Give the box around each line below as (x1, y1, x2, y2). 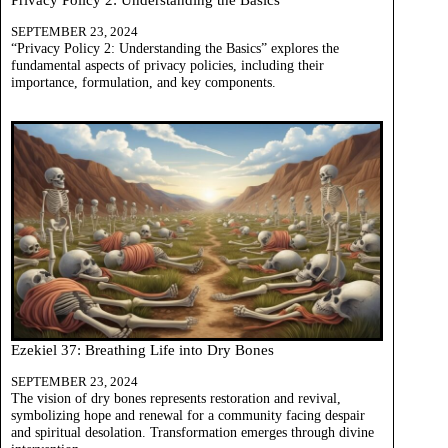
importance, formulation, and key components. (11, 73, 276, 90)
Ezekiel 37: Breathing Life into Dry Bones (11, 341, 274, 359)
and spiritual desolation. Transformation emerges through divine (11, 423, 374, 440)
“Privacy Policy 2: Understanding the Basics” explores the (11, 39, 339, 56)
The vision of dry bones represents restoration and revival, (11, 389, 341, 406)
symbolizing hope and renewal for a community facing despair (11, 406, 365, 423)
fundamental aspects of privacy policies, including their (11, 56, 324, 73)
